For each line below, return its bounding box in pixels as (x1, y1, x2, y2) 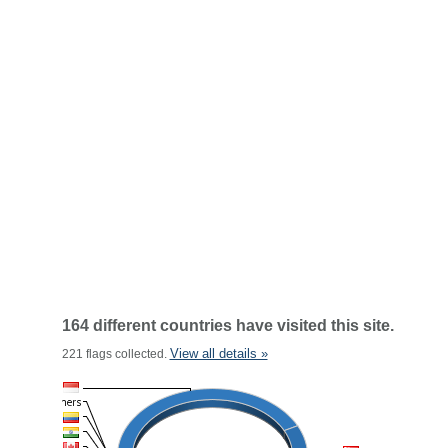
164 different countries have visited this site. (61, 317, 394, 334)
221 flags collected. (61, 347, 170, 361)
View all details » (169, 346, 268, 361)
